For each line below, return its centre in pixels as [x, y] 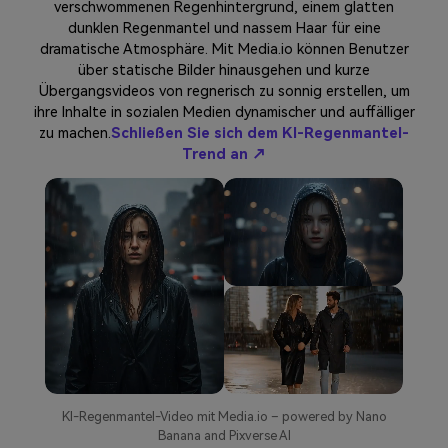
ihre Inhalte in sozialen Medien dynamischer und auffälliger [224, 113]
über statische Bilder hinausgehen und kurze [224, 71]
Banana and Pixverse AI [224, 436]
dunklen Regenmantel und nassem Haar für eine [224, 29]
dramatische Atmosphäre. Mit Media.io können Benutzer [224, 50]
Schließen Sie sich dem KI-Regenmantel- [260, 134]
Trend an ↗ [224, 155]
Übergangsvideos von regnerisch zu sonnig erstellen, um [224, 92]
